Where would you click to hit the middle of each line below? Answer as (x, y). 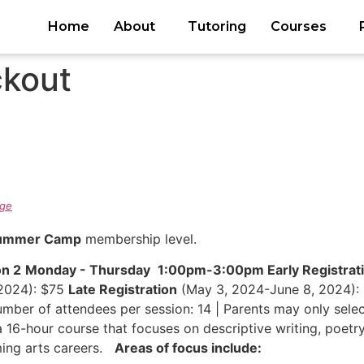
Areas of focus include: (188, 348)
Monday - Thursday (89, 270)
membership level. (139, 238)
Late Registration (123, 290)
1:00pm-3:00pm (212, 270)
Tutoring (217, 26)
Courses (298, 26)
